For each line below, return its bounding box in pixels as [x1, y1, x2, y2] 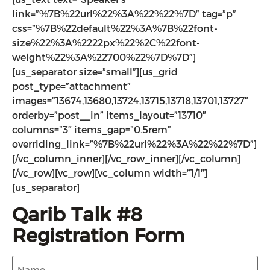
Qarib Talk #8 [12, 202, 142, 226]
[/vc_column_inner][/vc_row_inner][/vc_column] [12, 152, 240, 165]
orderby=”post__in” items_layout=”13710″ [12, 109, 206, 121]
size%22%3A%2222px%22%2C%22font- [12, 37, 200, 49]
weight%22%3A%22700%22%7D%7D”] [12, 51, 196, 63]
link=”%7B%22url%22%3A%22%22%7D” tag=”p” [12, 8, 236, 20]
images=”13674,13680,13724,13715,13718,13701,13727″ [12, 95, 248, 107]
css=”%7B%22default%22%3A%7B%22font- [12, 22, 218, 34]
